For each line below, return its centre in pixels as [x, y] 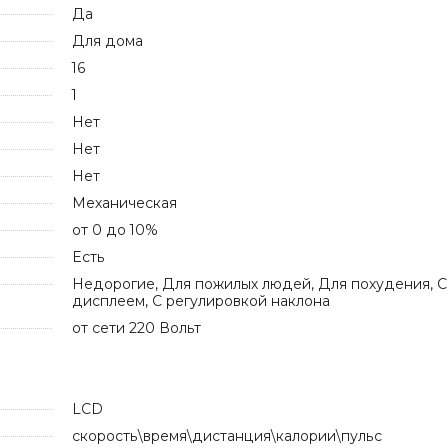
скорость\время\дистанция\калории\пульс [226, 435]
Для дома [107, 40]
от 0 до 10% [114, 229]
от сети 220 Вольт [136, 327]
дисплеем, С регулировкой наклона [200, 300]
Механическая [124, 202]
